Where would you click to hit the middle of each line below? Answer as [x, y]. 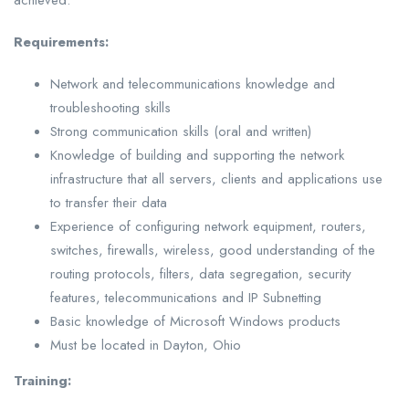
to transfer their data [109, 203]
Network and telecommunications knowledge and [193, 84]
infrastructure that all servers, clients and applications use [216, 179]
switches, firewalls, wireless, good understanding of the [213, 251]
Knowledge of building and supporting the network [197, 156]
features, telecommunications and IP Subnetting [186, 298]
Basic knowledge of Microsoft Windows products [195, 322]
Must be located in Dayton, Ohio [146, 346]
